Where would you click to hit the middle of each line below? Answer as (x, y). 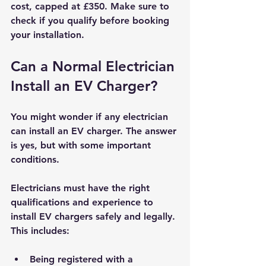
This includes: (40, 230)
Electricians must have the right (82, 188)
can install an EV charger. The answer (95, 131)
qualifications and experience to (83, 202)
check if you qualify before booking (91, 20)
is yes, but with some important (82, 145)
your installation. (47, 34)
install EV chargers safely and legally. (94, 216)
